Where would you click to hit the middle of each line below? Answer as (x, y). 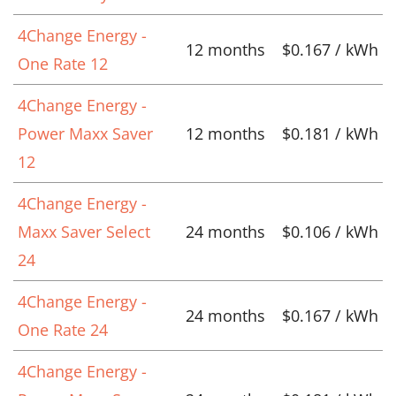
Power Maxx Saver (85, 133)
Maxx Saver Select (84, 231)
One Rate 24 (63, 329)
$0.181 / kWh (330, 133)
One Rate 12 (63, 63)
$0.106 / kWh (330, 231)
